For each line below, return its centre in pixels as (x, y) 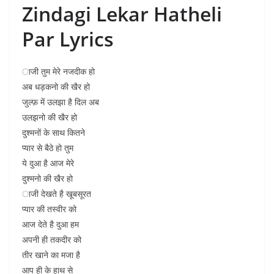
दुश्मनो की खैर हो (47, 178)
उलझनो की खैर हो (50, 117)
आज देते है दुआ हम (50, 224)
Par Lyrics (68, 39)
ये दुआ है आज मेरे (48, 163)
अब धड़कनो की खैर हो (56, 87)
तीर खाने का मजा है (51, 255)
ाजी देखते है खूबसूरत (57, 194)
